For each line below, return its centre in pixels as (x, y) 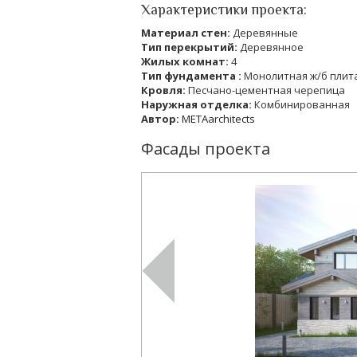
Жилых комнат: (186, 61)
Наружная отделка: (198, 104)
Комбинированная (302, 104)
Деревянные (265, 32)
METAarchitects (218, 118)
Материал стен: (187, 32)
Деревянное (272, 47)
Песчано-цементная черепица (267, 90)
